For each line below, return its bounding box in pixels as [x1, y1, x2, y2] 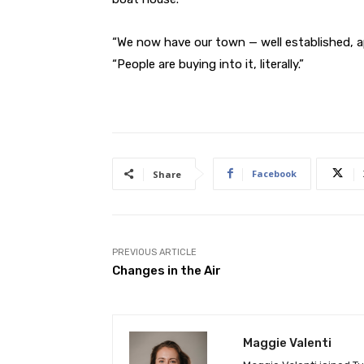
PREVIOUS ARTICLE [112, 246, 197, 258]
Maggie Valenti [243, 335, 331, 350]
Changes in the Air [112, 262, 221, 278]
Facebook [252, 167, 297, 180]
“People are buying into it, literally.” [112, 56, 304, 71]
